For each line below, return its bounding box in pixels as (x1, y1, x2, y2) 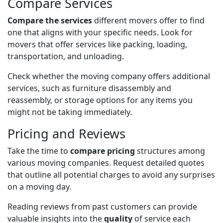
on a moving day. (7, 181, 71, 192)
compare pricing (70, 145, 135, 156)
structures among (135, 145, 205, 156)
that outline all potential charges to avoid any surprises (7, 169, 215, 180)
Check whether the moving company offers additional (7, 70, 210, 82)
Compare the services (7, 14, 92, 26)
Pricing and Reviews (7, 124, 125, 142)
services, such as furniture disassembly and (7, 82, 171, 94)
